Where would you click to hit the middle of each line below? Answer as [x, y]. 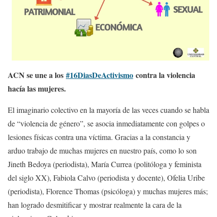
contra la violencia [164, 75]
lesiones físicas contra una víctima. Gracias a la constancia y [99, 137]
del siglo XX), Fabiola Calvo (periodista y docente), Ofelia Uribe [106, 178]
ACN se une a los [37, 75]
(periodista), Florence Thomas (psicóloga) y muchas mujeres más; [108, 191]
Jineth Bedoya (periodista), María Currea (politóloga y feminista [105, 164]
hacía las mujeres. [37, 88]
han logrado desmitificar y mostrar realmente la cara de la [95, 205]
